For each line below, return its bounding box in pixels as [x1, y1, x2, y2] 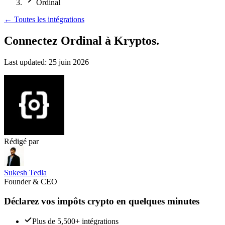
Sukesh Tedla [4, 168, 47, 177]
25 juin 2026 [49, 57, 89, 66]
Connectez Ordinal [4, 34, 102, 47]
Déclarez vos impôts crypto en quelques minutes [4, 195, 199, 206]
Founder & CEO [4, 177, 57, 186]
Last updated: [4, 57, 47, 66]
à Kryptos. [105, 34, 159, 47]
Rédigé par [4, 137, 39, 146]
